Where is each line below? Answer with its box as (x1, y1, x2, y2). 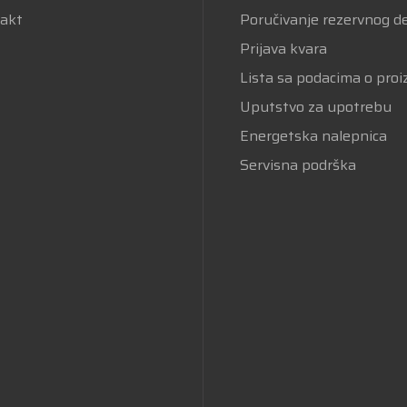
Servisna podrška (239, 154, 356, 176)
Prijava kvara (239, 37, 327, 60)
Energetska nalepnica (239, 124, 387, 147)
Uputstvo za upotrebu (239, 95, 392, 118)
